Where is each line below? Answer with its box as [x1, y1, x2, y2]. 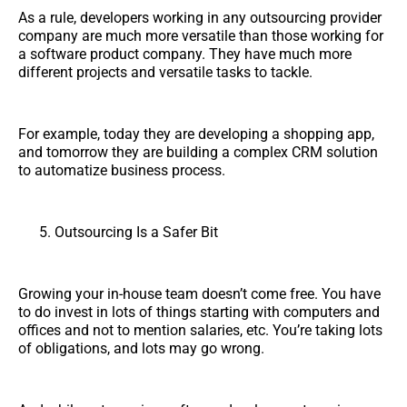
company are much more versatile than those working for [18, 26, 383, 45]
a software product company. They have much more [18, 45, 352, 63]
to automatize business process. [18, 161, 225, 179]
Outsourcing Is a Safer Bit [55, 223, 218, 241]
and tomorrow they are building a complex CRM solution [18, 143, 378, 161]
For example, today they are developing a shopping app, [18, 124, 374, 143]
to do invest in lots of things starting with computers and [18, 303, 380, 321]
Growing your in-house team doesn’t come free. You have [18, 284, 381, 303]
